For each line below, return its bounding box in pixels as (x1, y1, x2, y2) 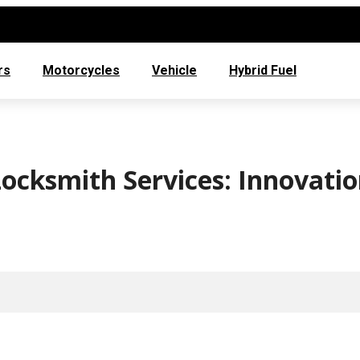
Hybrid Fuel (229, 63, 297, 78)
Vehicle (152, 63, 197, 78)
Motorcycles (43, 63, 120, 78)
